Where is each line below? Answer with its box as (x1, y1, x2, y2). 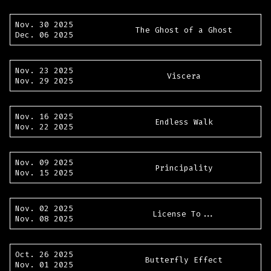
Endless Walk (155, 116, 213, 127)
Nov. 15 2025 (15, 168, 73, 178)
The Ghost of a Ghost (135, 24, 232, 35)
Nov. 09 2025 (15, 157, 73, 168)
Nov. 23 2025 (15, 65, 73, 76)
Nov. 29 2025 (15, 76, 73, 87)
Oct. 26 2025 (15, 249, 73, 260)
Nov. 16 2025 (15, 111, 73, 122)
